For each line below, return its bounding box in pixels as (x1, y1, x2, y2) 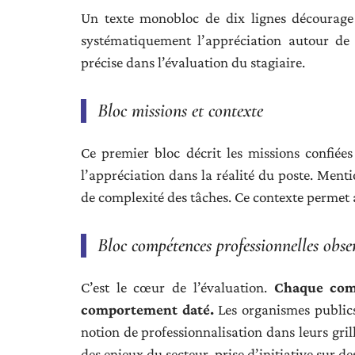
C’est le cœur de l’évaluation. (81, 279, 274, 296)
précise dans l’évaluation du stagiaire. (81, 54, 305, 71)
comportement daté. (81, 301, 214, 318)
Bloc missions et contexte (97, 99, 263, 122)
